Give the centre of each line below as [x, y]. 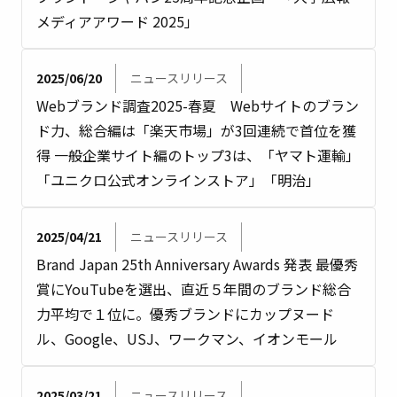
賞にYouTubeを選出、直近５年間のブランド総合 [194, 289]
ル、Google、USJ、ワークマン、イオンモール [187, 339]
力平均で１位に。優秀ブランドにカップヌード [185, 314]
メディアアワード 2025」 [117, 21]
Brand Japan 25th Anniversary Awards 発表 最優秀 [197, 264]
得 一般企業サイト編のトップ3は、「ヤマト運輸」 [198, 155]
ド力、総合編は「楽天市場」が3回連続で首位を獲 [196, 130]
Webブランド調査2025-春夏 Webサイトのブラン [198, 105]
